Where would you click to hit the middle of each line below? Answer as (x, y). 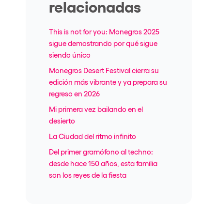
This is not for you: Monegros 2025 (104, 31)
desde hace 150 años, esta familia (103, 163)
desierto (62, 120)
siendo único (70, 54)
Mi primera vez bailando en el (96, 109)
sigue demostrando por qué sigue (103, 43)
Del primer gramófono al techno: (101, 151)
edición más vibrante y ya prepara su (108, 82)
